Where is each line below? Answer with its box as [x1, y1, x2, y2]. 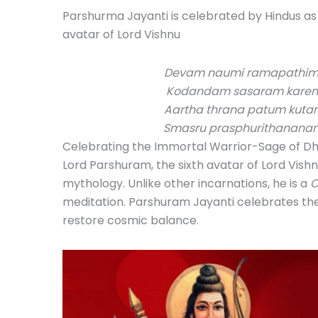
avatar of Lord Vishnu [62, 26, 180, 43]
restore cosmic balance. [62, 212, 199, 229]
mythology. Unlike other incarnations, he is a [62, 175, 310, 192]
